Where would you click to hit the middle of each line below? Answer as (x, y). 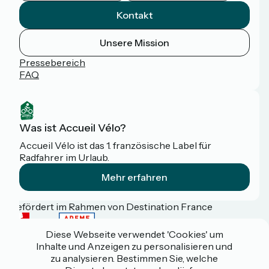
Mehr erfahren (134, 177)
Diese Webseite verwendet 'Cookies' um (134, 234)
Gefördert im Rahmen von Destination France (111, 207)
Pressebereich (52, 63)
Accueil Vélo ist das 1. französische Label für (115, 146)
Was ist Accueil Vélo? (73, 128)
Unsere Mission (134, 43)
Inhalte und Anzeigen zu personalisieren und (134, 246)
